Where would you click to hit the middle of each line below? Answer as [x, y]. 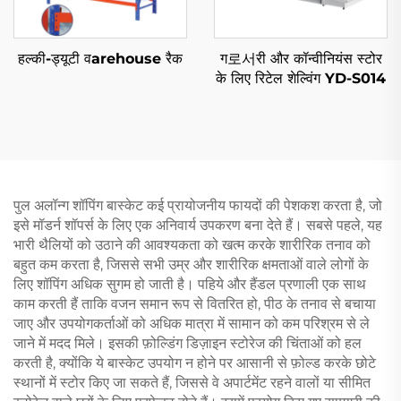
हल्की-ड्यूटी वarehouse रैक [100, 59]
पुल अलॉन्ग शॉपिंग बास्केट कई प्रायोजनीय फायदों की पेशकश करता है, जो [198, 205]
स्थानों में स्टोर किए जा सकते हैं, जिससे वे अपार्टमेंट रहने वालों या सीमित [192, 383]
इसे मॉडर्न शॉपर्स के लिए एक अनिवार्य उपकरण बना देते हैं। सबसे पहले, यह [198, 225]
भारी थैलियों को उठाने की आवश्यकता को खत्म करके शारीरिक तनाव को [192, 245]
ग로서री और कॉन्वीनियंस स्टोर [301, 59]
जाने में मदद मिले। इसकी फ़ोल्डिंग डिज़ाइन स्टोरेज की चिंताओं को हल [188, 343]
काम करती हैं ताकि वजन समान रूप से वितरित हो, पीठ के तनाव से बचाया [195, 304]
